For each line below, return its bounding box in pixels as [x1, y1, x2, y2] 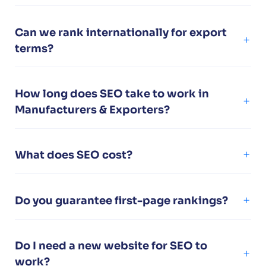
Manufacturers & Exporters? [15, 103, 170, 116]
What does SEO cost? [15, 148, 132, 162]
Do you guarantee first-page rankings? [15, 194, 228, 207]
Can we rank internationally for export [15, 26, 227, 39]
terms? [15, 42, 53, 55]
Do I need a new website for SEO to [15, 239, 207, 253]
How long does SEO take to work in [15, 87, 209, 100]
